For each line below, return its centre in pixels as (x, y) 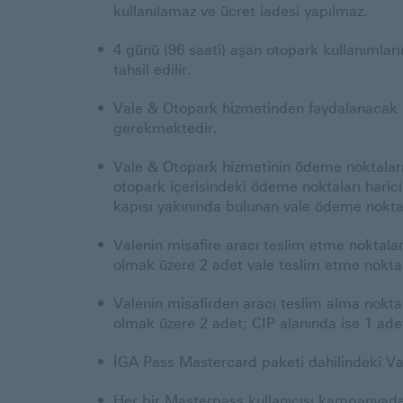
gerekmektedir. (170, 128)
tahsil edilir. (155, 70)
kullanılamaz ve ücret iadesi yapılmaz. (243, 11)
